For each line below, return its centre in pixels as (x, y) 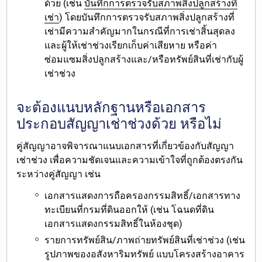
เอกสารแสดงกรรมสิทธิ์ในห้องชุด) (114, 223)
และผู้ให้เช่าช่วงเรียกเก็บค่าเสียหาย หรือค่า (131, 45)
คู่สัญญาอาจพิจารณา (60, 146)
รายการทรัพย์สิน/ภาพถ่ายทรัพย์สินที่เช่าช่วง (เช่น (145, 240)
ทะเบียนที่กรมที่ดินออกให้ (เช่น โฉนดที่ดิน (130, 209)
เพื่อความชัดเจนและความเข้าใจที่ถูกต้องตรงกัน (146, 160)
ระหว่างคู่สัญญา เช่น (59, 174)
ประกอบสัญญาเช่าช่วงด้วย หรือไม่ (119, 124)
